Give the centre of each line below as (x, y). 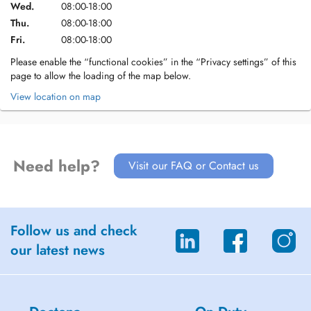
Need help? (56, 166)
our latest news (58, 250)
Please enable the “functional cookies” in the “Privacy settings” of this (153, 62)
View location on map (56, 96)
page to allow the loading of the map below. (101, 76)
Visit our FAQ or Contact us (194, 166)
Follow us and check (74, 231)
